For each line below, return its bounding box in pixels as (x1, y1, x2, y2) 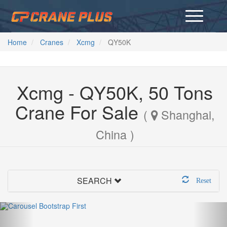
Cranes (40, 37, 63, 47)
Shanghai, (157, 106, 215, 123)
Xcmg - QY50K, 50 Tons (17, 79, 213, 105)
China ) (95, 126, 134, 143)
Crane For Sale (15, 99, 143, 125)
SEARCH (77, 175, 112, 186)
